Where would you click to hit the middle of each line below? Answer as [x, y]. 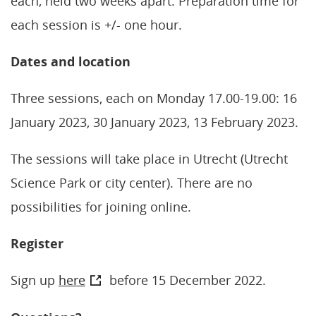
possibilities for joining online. [101, 206]
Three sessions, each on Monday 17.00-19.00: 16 [154, 98]
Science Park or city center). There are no [132, 182]
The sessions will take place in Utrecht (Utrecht [149, 158]
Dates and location [71, 61]
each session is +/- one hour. [96, 24]
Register [37, 243]
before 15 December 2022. [186, 280]
